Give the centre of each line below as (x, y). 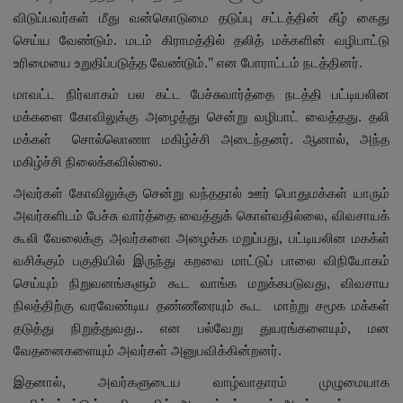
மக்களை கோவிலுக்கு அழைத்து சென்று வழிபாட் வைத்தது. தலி (201, 116)
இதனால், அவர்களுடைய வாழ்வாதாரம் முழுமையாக (201, 381)
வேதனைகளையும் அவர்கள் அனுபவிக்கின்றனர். (148, 350)
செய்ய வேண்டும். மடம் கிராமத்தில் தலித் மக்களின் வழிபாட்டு (201, 40)
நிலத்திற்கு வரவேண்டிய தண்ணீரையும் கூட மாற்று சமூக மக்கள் (201, 305)
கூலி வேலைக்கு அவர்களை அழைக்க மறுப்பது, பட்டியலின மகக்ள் (201, 237)
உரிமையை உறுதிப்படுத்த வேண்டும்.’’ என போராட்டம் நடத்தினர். (188, 62)
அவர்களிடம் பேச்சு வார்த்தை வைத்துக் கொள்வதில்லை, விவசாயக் (201, 215)
